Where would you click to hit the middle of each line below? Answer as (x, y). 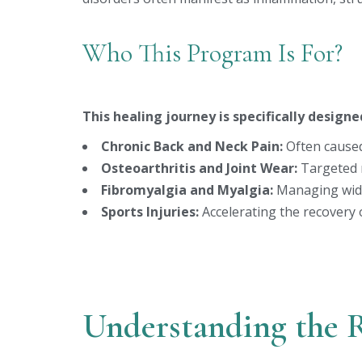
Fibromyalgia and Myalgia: (189, 190)
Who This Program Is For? (213, 53)
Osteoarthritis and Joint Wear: (199, 168)
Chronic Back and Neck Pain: (192, 146)
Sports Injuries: (152, 212)
